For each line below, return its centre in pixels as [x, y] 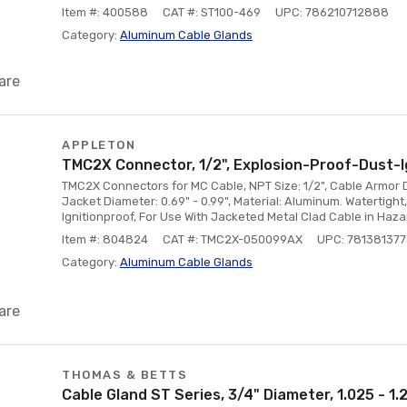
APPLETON [99, 145]
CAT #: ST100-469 [212, 12]
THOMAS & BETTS [124, 375]
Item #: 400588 [105, 12]
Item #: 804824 [105, 239]
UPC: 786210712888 [332, 12]
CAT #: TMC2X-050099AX [233, 239]
